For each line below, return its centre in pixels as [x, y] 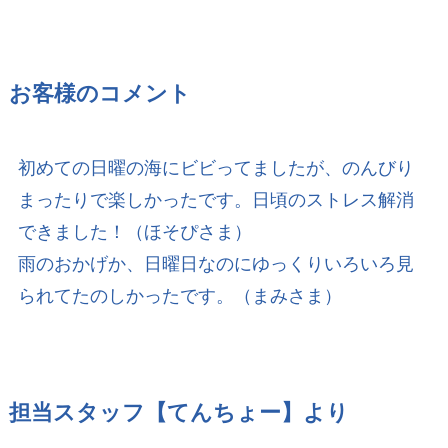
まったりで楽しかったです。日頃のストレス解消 [215, 200]
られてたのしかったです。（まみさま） [179, 296]
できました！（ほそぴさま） [134, 232]
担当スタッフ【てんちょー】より [178, 413]
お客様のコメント [99, 94]
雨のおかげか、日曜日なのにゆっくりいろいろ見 [215, 264]
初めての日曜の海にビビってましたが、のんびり [215, 168]
